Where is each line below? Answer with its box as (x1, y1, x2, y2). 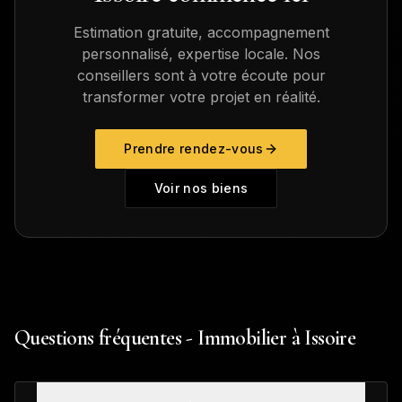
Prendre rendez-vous (124, 141, 264, 156)
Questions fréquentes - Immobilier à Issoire (14, 325, 356, 351)
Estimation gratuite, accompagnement (73, 23, 329, 41)
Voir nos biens (153, 180, 249, 196)
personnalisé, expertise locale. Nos (82, 45, 320, 63)
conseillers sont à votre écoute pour (76, 66, 326, 84)
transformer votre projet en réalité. (82, 88, 320, 106)
